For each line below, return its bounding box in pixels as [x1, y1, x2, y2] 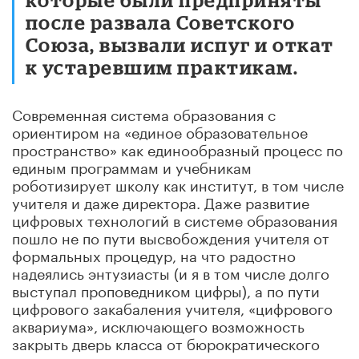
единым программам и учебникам [12, 154, 252, 177]
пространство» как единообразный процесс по [12, 136, 343, 159]
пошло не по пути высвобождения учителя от [12, 224, 329, 248]
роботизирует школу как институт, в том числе [12, 171, 344, 195]
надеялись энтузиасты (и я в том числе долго [12, 260, 329, 283]
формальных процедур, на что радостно [12, 242, 296, 265]
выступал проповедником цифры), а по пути [12, 277, 320, 301]
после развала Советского [26, 10, 296, 33]
